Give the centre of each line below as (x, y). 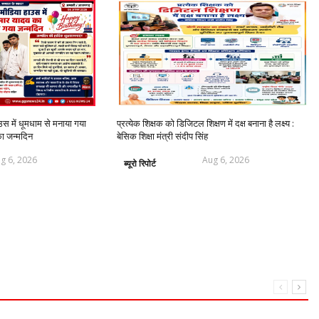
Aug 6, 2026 (226, 159)
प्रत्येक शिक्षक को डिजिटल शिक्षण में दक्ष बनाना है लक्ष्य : (206, 123)
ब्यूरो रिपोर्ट (140, 163)
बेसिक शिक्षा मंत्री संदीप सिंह (163, 136)
